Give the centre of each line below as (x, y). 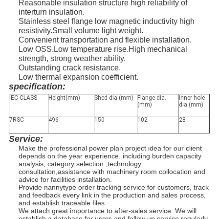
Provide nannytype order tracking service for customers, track (113, 187)
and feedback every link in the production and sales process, (112, 195)
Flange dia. (152, 98)
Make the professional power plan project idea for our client (110, 148)
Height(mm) (64, 98)
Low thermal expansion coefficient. (78, 77)
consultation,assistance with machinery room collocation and (112, 172)
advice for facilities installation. (65, 180)
